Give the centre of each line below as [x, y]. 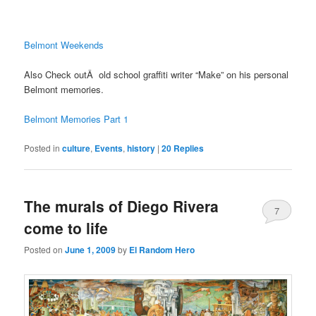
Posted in [42, 147]
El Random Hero [162, 250]
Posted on [45, 250]
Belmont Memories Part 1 [77, 119]
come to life [66, 227]
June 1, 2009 [91, 250]
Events [109, 148]
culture [77, 148]
